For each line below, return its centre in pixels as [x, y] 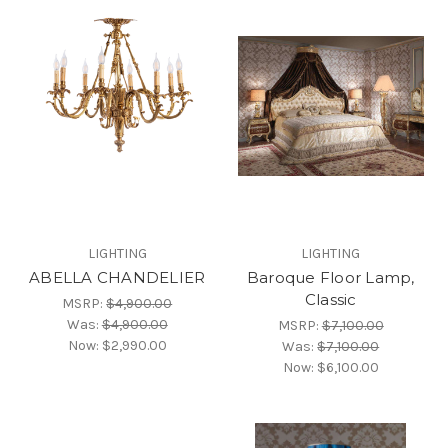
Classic [330, 299]
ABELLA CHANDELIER [117, 277]
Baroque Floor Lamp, [330, 277]
